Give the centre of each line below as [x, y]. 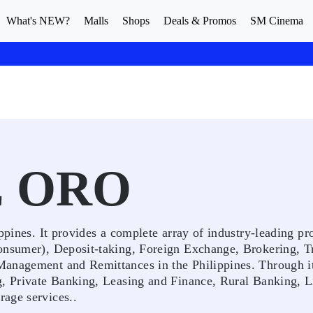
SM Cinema [277, 21]
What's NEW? [38, 21]
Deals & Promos [200, 21]
